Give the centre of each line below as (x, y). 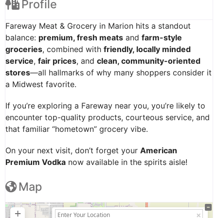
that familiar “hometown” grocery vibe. (77, 129)
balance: (22, 38)
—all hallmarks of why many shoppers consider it (121, 73)
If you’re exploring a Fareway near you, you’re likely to (105, 106)
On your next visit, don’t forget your (73, 151)
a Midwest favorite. (41, 84)
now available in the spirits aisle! (127, 162)
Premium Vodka (36, 162)
